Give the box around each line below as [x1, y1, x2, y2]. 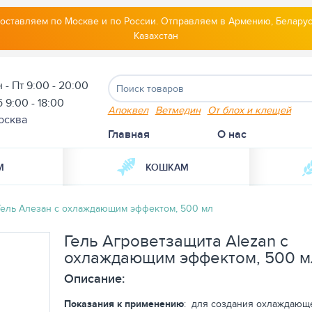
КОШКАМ [146, 160, 189, 174]
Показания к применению [64, 297, 184, 311]
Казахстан [134, 29, 178, 42]
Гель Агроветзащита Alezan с [64, 228, 288, 252]
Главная [107, 126, 150, 142]
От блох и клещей [207, 102, 291, 117]
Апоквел [107, 102, 148, 117]
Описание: [64, 270, 125, 288]
